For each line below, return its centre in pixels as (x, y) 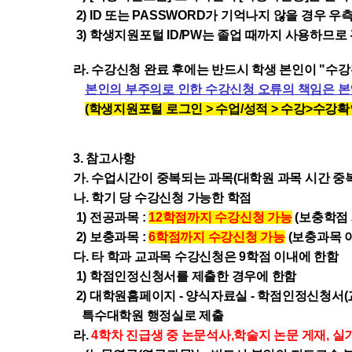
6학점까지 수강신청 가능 (217, 237)
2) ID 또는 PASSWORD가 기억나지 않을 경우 (198, 15)
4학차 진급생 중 (135, 335)
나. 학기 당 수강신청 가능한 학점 (161, 198)
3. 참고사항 (104, 158)
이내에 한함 (304, 257)
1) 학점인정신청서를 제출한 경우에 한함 (183, 276)
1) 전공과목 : (112, 217)
